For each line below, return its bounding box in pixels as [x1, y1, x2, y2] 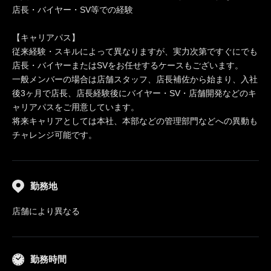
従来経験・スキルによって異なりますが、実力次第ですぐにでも [12, 47, 258, 56]
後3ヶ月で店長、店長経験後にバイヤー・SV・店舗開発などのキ [12, 88, 256, 98]
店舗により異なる [12, 206, 80, 216]
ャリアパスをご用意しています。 [12, 102, 139, 112]
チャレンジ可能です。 [12, 130, 97, 140]
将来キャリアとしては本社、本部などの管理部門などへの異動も [12, 116, 258, 126]
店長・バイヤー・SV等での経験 [12, 5, 133, 15]
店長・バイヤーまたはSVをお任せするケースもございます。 [12, 60, 243, 70]
